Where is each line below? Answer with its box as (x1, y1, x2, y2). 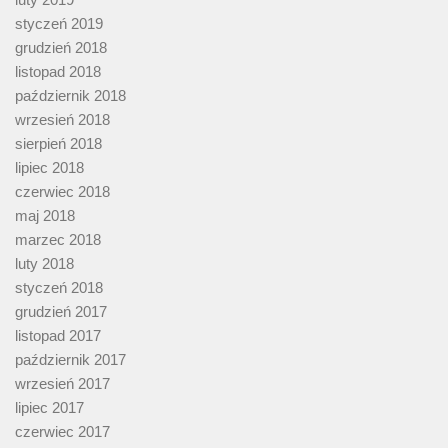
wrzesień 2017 (15, 375, 110, 393)
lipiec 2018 (15, 159, 84, 177)
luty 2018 (15, 255, 74, 273)
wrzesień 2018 (15, 111, 110, 129)
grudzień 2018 (15, 39, 107, 57)
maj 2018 (15, 207, 75, 225)
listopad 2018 (15, 63, 101, 81)
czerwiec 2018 (15, 183, 110, 201)
